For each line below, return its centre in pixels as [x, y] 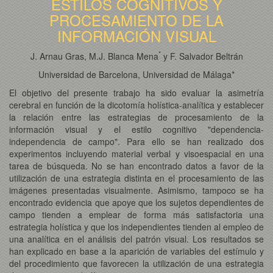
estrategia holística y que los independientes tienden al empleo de [136, 226]
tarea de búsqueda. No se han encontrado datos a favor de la [136, 165]
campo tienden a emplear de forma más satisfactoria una [136, 214]
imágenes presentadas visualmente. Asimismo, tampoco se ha [136, 190]
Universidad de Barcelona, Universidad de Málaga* [136, 74]
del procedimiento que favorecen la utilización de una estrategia [136, 263]
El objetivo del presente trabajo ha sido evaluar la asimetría [136, 92]
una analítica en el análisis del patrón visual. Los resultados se [136, 239]
